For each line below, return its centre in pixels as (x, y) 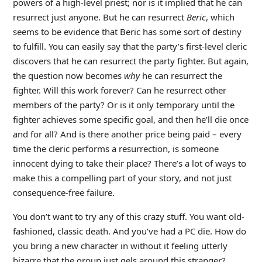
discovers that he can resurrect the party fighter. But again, (130, 61)
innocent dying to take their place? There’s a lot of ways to (129, 163)
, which (220, 17)
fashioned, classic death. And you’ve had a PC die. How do (129, 231)
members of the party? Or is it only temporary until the (123, 104)
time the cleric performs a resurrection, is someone (116, 148)
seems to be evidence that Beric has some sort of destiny (127, 31)
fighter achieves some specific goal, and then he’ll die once (130, 119)
